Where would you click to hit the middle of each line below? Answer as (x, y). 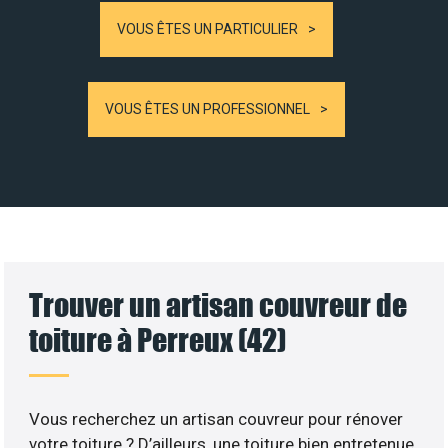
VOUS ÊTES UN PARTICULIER (207, 28)
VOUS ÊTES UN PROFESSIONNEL (207, 108)
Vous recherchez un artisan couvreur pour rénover (216, 418)
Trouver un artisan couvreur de (218, 304)
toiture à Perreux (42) (158, 339)
